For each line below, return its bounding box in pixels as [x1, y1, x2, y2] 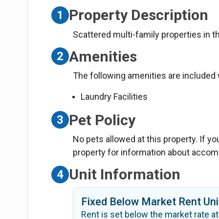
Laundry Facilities [81, 91, 148, 102]
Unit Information [69, 166, 181, 183]
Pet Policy [69, 111, 136, 129]
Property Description [69, 6, 209, 24]
